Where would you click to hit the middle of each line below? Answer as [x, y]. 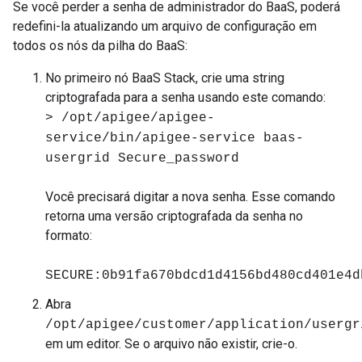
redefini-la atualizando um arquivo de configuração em [165, 26]
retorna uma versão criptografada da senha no [174, 216]
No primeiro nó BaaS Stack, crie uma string [165, 78]
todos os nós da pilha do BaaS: [100, 46]
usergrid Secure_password [142, 158]
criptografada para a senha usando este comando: [185, 97]
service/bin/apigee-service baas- [175, 138]
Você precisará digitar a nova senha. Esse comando [190, 197]
